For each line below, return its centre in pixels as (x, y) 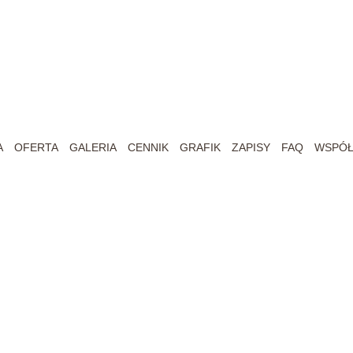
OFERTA (36, 148)
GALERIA (93, 148)
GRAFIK (200, 148)
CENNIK (148, 148)
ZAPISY (251, 148)
